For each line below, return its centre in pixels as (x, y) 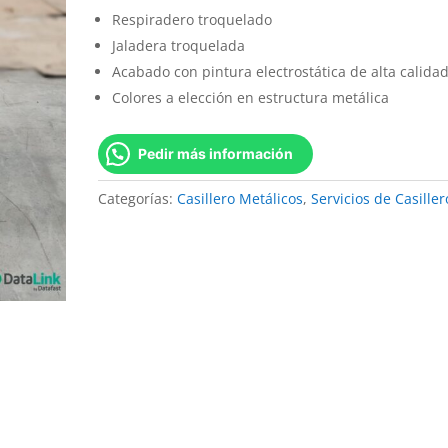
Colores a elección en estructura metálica (251, 97)
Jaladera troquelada (179, 45)
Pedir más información (216, 153)
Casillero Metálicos (240, 198)
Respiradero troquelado (192, 19)
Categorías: (138, 198)
